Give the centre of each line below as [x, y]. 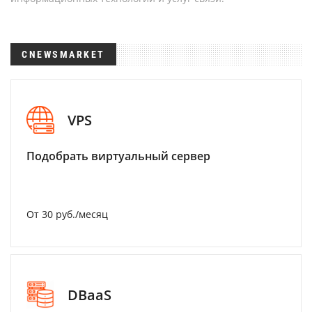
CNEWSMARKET [63, 54]
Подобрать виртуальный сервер [118, 156]
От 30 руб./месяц [67, 214]
